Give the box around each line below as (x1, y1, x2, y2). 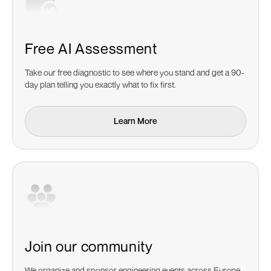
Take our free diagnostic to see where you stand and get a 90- (25, 67, 244, 78)
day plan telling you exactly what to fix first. (25, 79, 176, 90)
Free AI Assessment (25, 40, 157, 57)
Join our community (25, 238, 153, 255)
